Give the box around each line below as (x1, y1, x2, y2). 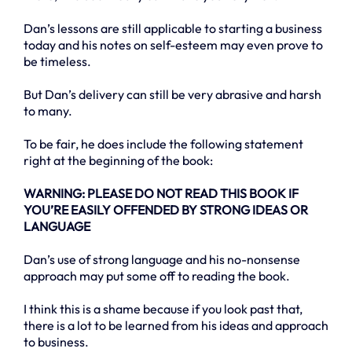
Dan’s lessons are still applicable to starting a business (24, 20, 322, 36)
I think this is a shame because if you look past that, (24, 300, 302, 317)
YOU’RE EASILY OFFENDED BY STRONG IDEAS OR (24, 201, 308, 218)
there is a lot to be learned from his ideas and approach (24, 317, 328, 333)
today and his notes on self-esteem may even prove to (24, 36, 323, 53)
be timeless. (24, 53, 91, 69)
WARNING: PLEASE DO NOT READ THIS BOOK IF (24, 185, 299, 201)
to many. (24, 102, 72, 119)
